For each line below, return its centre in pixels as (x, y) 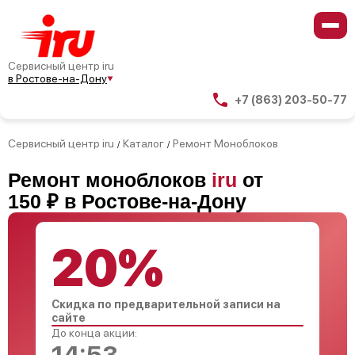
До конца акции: (94, 333)
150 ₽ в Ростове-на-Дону (127, 201)
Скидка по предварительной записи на (166, 304)
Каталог (143, 143)
